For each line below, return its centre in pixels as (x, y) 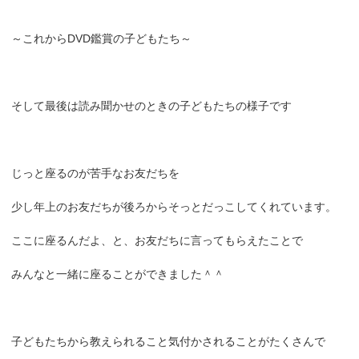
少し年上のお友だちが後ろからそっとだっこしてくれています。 (174, 207)
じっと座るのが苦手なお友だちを (95, 173)
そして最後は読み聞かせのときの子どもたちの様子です (151, 106)
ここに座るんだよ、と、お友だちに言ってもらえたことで (157, 241)
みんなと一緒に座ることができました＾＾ (118, 274)
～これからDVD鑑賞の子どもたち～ (101, 39)
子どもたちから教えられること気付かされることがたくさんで (168, 342)
